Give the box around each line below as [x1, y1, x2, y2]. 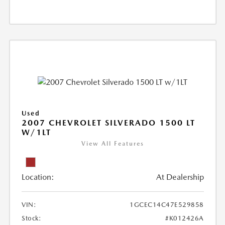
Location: [22, 172, 55, 182]
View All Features [81, 140, 144, 147]
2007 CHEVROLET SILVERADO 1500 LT [22, 118, 196, 128]
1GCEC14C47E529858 [130, 200, 204, 208]
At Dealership [156, 172, 204, 182]
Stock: [22, 214, 42, 222]
